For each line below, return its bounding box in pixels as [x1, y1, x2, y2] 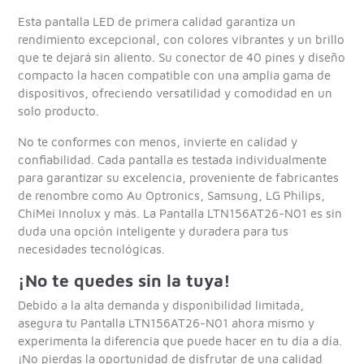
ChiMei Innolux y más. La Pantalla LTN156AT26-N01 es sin [18, 206, 343, 220]
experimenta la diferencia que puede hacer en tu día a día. [18, 333, 343, 348]
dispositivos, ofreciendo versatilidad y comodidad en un [18, 85, 333, 100]
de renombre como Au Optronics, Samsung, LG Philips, [18, 188, 326, 202]
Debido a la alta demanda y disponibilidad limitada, [18, 297, 305, 312]
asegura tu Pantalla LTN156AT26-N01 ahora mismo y [18, 315, 315, 330]
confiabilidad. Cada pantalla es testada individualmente [18, 152, 327, 167]
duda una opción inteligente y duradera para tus [18, 223, 289, 238]
